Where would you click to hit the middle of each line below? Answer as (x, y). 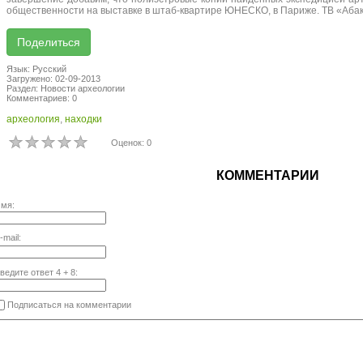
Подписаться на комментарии (68, 305)
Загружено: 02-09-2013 (53, 79)
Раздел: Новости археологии (65, 89)
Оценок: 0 (131, 143)
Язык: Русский (36, 69)
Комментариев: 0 (41, 98)
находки (83, 120)
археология (33, 120)
